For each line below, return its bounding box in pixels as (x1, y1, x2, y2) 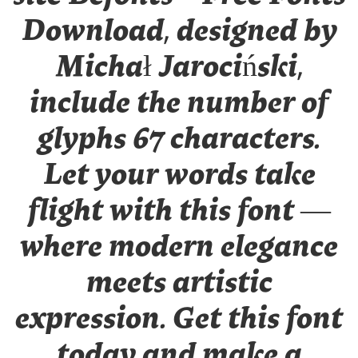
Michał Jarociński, (54, 53, 304, 83)
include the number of (30, 89, 328, 119)
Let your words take (42, 161, 316, 191)
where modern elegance (20, 233, 338, 263)
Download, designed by (21, 17, 337, 47)
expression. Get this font (15, 304, 343, 335)
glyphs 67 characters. (38, 125, 320, 155)
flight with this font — (27, 197, 331, 227)
